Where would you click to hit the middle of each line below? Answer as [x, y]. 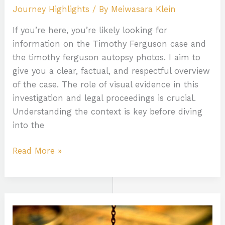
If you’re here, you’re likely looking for [90, 30]
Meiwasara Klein [144, 10]
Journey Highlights [51, 10]
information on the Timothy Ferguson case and [109, 44]
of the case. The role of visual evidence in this [106, 84]
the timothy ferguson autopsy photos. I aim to [107, 57]
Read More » [37, 151]
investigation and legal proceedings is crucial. [104, 98]
